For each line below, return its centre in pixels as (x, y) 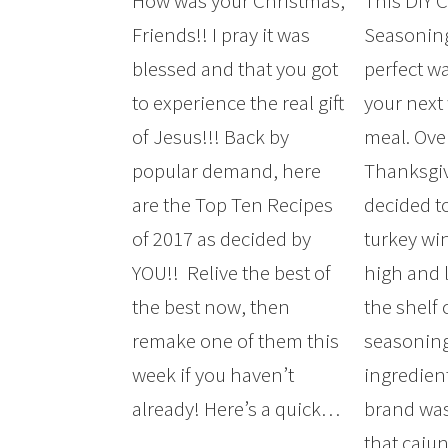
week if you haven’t (213, 375)
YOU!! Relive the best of (231, 273)
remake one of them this (235, 341)
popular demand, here (226, 171)
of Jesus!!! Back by (210, 137)
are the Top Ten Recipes (232, 205)
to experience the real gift (238, 103)
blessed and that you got (235, 69)
